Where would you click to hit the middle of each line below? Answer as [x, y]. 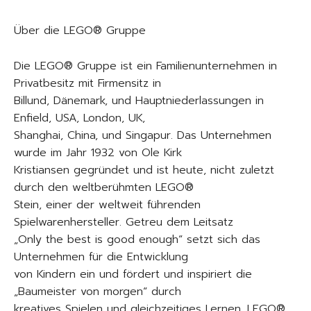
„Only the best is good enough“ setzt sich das [137, 239]
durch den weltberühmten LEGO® [104, 187]
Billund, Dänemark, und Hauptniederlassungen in [139, 101]
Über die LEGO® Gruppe [80, 31]
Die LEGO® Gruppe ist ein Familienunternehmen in [145, 66]
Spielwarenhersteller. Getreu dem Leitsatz [124, 222]
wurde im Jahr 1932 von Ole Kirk [98, 153]
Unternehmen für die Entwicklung [101, 257]
